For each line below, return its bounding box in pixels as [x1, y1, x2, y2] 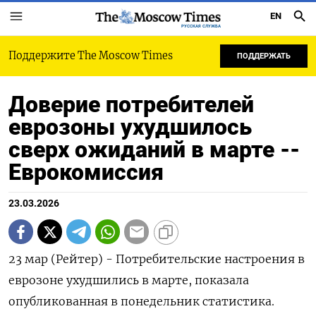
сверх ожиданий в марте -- [8, 136, 300, 163]
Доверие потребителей [8, 91, 254, 118]
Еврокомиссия [8, 159, 164, 186]
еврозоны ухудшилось [8, 114, 252, 140]
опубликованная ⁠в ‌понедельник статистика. [8, 294, 274, 308]
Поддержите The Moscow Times [8, 49, 173, 62]
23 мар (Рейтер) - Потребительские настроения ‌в [8, 252, 305, 266]
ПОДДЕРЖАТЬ [237, 51, 291, 61]
